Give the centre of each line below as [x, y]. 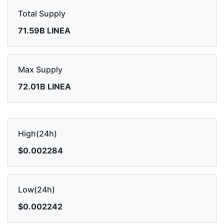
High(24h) [37, 134]
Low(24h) [36, 190]
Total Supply [42, 14]
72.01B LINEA [44, 87]
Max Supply [40, 70]
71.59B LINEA [44, 31]
